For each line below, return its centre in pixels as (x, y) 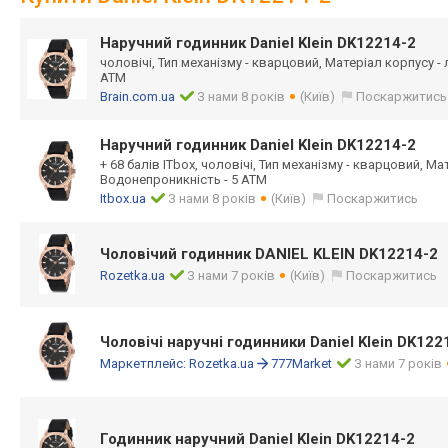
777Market (301, 363)
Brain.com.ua (137, 96)
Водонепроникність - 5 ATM (183, 179)
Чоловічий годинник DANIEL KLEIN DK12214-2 (269, 254)
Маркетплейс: (144, 363)
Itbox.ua (123, 198)
